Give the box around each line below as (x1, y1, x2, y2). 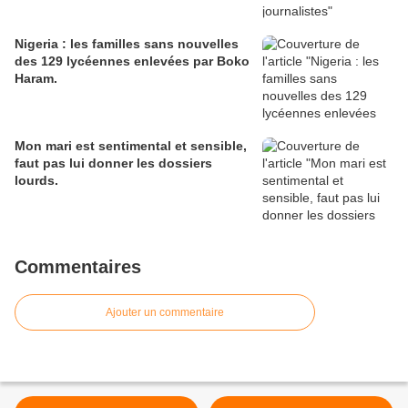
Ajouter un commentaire (106, 306, 224, 320)
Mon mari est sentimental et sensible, (15, 138, 247, 154)
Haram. (15, 71, 57, 87)
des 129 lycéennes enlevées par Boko (15, 54, 250, 69)
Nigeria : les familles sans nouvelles (15, 36, 239, 52)
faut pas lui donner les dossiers (15, 156, 212, 171)
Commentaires (15, 257, 141, 278)
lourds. (15, 173, 58, 189)
